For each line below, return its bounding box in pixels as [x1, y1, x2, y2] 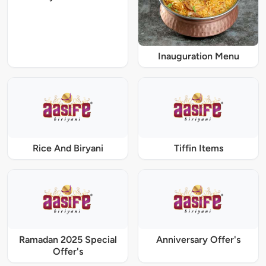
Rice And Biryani [32, 142, 103, 154]
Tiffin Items [173, 142, 223, 154]
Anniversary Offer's [156, 234, 240, 246]
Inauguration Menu [157, 50, 239, 62]
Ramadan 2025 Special [18, 234, 117, 246]
